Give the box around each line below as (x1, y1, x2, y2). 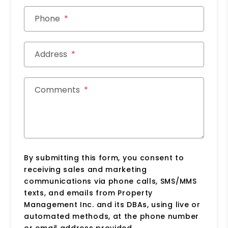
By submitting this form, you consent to (24, 153, 184, 163)
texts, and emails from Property (24, 188, 153, 198)
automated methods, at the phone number (24, 211, 199, 222)
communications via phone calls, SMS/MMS (24, 176, 197, 187)
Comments (35, 84, 80, 96)
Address (35, 48, 68, 61)
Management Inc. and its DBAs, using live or (24, 199, 201, 210)
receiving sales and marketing (24, 164, 147, 175)
